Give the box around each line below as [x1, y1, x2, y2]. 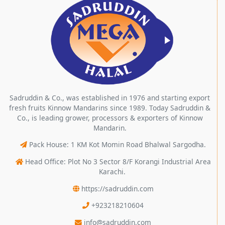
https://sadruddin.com [81, 183, 154, 193]
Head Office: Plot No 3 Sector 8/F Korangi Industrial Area [25, 156, 211, 166]
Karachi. [99, 166, 126, 176]
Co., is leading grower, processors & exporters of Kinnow [17, 113, 203, 123]
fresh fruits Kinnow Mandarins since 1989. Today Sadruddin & [9, 102, 210, 113]
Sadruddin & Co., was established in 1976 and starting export [10, 92, 210, 102]
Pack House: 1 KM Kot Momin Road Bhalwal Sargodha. [29, 140, 206, 150]
